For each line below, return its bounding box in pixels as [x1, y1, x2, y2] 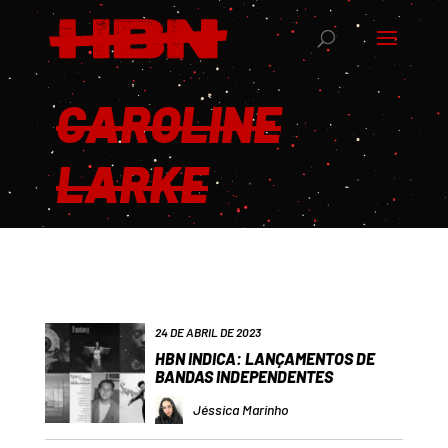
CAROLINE [56, 93, 281, 153]
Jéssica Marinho [192, 401, 289, 418]
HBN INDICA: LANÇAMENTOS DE [154, 349, 375, 368]
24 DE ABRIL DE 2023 [154, 325, 261, 339]
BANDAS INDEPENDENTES [154, 367, 333, 386]
